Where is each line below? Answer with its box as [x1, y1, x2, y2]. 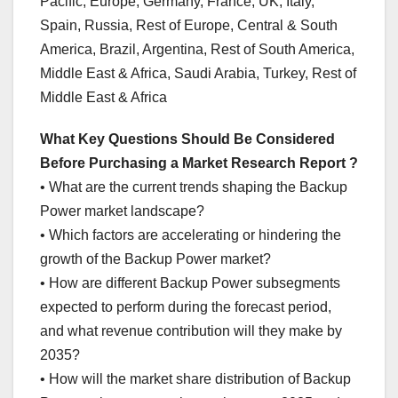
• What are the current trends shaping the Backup [40, 179, 347, 195]
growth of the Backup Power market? [40, 251, 271, 267]
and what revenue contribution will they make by [40, 323, 342, 339]
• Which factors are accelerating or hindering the [40, 227, 341, 243]
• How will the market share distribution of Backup [40, 371, 351, 387]
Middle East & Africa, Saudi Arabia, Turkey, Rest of [40, 66, 356, 82]
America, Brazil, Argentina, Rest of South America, [40, 42, 354, 58]
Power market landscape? [40, 203, 204, 219]
